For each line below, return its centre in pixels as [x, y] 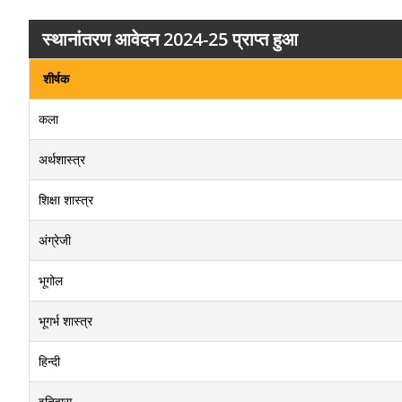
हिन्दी [49, 361]
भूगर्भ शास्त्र [66, 321]
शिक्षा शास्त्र [66, 200]
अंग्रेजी [55, 240]
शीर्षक [56, 79]
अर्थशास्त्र [62, 159]
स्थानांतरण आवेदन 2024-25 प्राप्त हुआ [170, 39]
